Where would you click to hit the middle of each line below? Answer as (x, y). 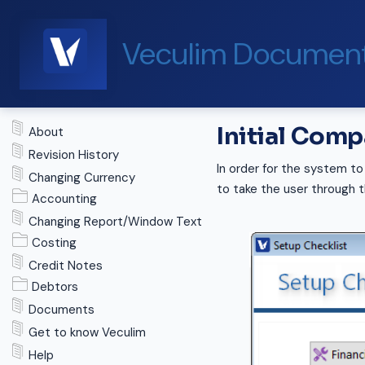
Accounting (65, 199)
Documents (62, 310)
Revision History (74, 155)
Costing (55, 243)
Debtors (55, 287)
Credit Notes (66, 266)
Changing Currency (82, 178)
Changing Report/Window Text (115, 222)
